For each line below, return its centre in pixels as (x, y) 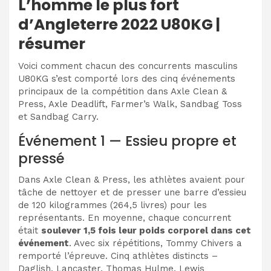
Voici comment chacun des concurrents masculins (128, 66)
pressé (41, 158)
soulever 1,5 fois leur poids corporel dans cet (146, 230)
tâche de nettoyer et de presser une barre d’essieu (132, 192)
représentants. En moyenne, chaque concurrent (125, 217)
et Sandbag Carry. (58, 116)
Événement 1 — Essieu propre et (127, 141)
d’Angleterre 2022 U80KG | (119, 24)
